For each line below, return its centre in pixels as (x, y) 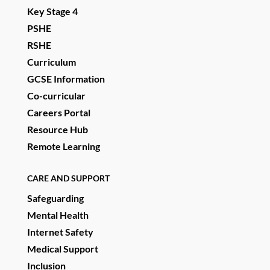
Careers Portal (58, 113)
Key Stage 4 (52, 11)
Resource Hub (57, 130)
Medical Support (62, 249)
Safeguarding (55, 198)
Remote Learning (63, 146)
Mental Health (58, 215)
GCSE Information (66, 79)
